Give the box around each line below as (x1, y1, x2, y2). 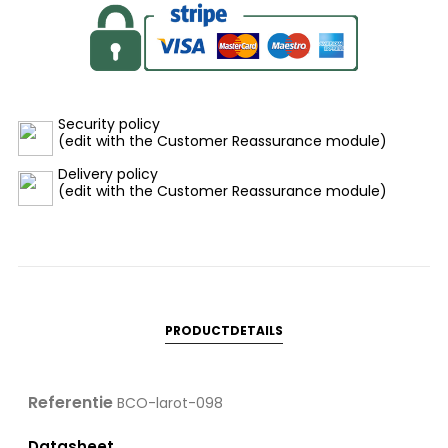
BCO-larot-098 (117, 392, 223, 413)
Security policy (58, 113, 160, 134)
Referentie (28, 390, 113, 414)
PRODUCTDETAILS (165, 321, 283, 339)
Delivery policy (58, 163, 158, 184)
